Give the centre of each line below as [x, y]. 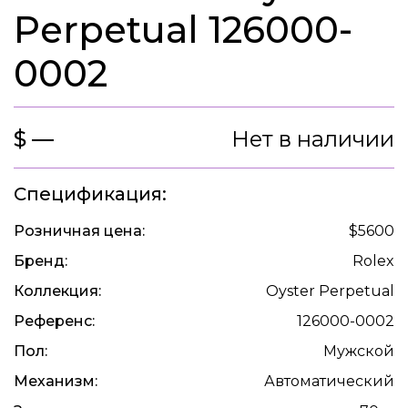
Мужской [359, 352]
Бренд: [41, 261]
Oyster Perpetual [330, 291]
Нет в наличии [313, 139]
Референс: [54, 321]
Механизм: [56, 382]
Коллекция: [57, 291]
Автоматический [329, 382]
